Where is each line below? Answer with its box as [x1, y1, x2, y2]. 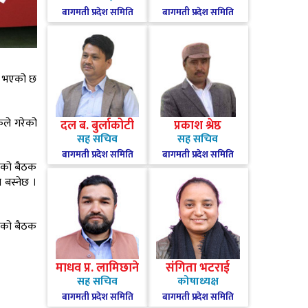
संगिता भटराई [166, 258, 230, 278]
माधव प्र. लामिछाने [56, 258, 140, 278]
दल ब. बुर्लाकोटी [60, 115, 135, 136]
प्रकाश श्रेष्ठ [174, 115, 222, 136]
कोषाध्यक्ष [177, 272, 219, 291]
